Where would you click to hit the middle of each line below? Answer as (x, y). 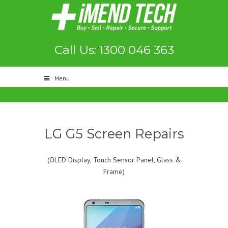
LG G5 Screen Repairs (114, 134)
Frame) (114, 172)
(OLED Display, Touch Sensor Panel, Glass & (114, 160)
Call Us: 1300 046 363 (114, 50)
